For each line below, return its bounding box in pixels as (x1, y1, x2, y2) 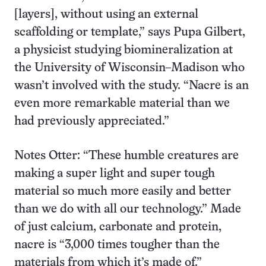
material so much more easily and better (14, 186, 231, 198)
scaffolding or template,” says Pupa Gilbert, (14, 27, 245, 39)
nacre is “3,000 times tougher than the (14, 239, 220, 251)
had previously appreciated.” (14, 116, 169, 128)
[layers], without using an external (14, 9, 198, 21)
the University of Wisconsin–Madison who (14, 62, 245, 74)
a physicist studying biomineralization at (14, 45, 233, 56)
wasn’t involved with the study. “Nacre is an (14, 80, 249, 92)
